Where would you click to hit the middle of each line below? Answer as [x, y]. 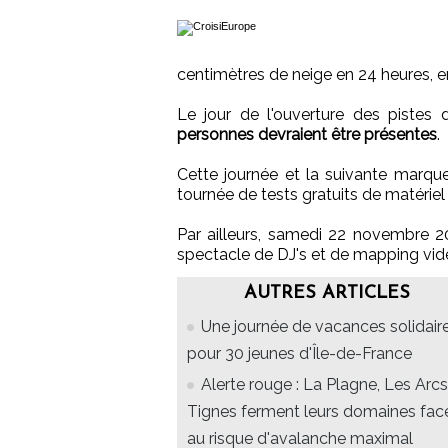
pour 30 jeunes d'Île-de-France [299, 354]
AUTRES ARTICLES [327, 294]
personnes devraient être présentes [307, 135]
